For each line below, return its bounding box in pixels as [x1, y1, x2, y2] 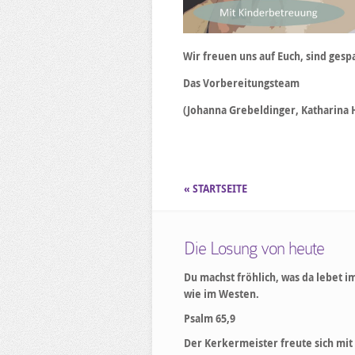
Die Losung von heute [184, 239, 324, 258]
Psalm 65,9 [184, 311, 235, 326]
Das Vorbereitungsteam [183, 76, 300, 90]
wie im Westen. [184, 287, 259, 301]
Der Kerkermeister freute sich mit [184, 336, 353, 350]
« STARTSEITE [184, 181, 250, 196]
